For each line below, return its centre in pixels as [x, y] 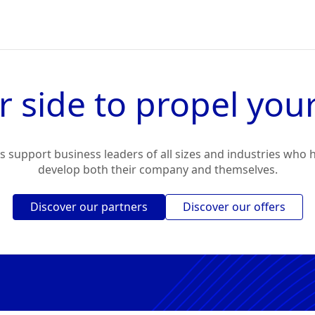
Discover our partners [89, 207]
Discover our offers [234, 207]
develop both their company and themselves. [157, 170]
